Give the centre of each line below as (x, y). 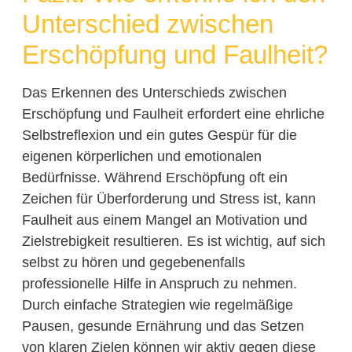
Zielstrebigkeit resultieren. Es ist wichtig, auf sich (173, 241)
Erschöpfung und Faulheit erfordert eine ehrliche (173, 114)
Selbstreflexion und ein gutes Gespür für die (159, 135)
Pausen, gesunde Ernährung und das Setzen (163, 326)
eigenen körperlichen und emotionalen (141, 156)
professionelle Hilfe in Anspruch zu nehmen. (159, 283)
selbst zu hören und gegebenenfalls (133, 262)
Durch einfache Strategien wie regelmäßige (157, 304)
